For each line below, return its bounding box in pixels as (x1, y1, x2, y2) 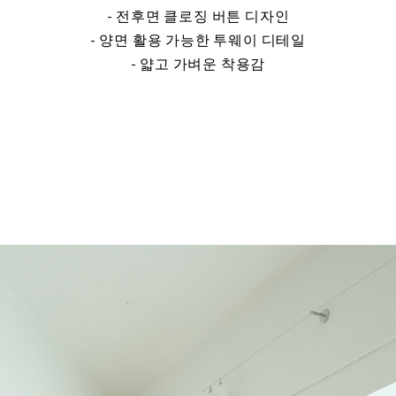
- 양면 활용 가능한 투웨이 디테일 (89, 31, 307, 49)
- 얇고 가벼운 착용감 (130, 55, 266, 72)
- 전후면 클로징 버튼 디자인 (106, 7, 290, 25)
